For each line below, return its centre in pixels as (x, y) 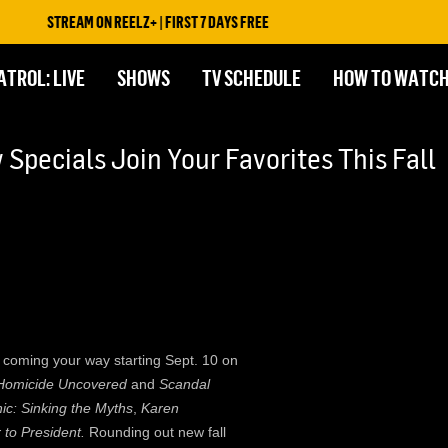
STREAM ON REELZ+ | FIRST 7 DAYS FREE (130, 22)
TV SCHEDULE (251, 77)
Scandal (184, 383)
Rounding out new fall (157, 431)
